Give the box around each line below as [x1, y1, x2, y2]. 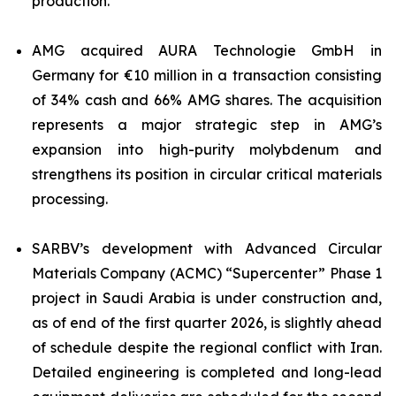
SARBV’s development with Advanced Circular [32, 240, 382, 257]
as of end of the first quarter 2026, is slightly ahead [32, 314, 382, 331]
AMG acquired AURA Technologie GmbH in [32, 42, 382, 59]
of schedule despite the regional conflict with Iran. [32, 339, 382, 356]
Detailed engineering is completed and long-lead [32, 363, 382, 381]
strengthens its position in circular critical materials [32, 165, 382, 183]
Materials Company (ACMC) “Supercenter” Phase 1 [32, 264, 382, 282]
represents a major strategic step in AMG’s [32, 116, 382, 133]
